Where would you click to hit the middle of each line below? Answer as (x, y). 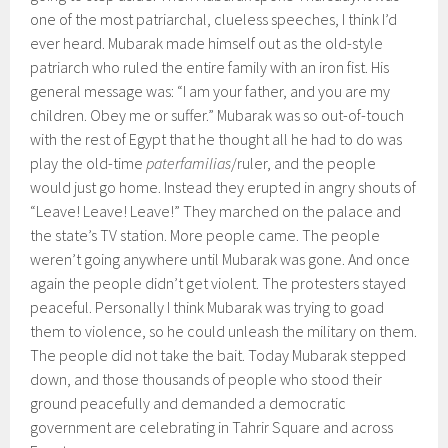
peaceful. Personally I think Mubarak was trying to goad (207, 307)
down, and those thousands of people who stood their (206, 379)
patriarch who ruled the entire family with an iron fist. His (210, 67)
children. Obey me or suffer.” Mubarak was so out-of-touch (217, 115)
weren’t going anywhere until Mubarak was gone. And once (220, 259)
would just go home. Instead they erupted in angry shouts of (223, 187)
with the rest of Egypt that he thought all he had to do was (216, 139)
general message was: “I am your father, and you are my (210, 91)
